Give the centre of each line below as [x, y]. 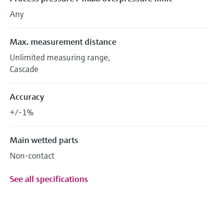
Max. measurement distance [63, 41]
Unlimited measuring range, [60, 57]
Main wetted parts [44, 140]
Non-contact [32, 155]
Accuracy [27, 96]
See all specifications [49, 179]
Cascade [24, 69]
